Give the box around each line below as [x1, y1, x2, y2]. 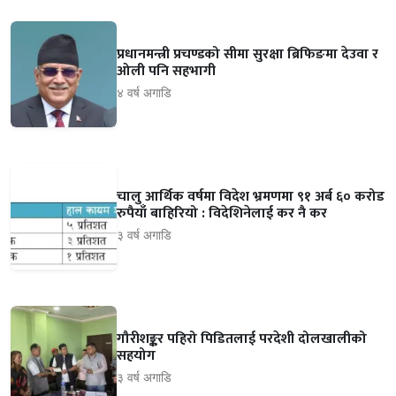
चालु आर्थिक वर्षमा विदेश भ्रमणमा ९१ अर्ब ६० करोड [117, 185, 385, 209]
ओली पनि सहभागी [117, 59, 216, 84]
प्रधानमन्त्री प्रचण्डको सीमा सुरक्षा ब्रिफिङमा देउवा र [117, 42, 378, 67]
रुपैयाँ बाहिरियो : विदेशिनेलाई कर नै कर [117, 202, 327, 226]
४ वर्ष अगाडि [117, 84, 171, 102]
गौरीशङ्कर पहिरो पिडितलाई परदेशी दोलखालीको [117, 327, 367, 352]
